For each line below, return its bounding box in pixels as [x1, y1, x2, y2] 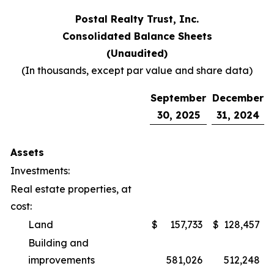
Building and [28, 237, 89, 249]
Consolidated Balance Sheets [62, 30, 212, 42]
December [212, 92, 264, 104]
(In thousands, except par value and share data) [21, 64, 253, 76]
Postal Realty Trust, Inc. [75, 13, 199, 25]
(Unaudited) [106, 47, 168, 59]
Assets [10, 146, 44, 158]
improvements [28, 254, 95, 266]
